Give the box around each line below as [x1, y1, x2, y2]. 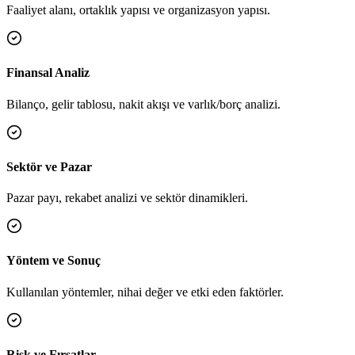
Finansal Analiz [6, 66, 90, 80]
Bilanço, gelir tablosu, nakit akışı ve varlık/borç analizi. [6, 97, 281, 111]
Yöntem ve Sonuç [6, 254, 101, 268]
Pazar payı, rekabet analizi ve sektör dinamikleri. [6, 191, 248, 205]
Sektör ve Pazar [6, 159, 92, 174]
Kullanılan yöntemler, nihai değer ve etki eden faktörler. [6, 284, 284, 299]
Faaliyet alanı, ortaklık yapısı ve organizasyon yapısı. [6, 3, 270, 17]
